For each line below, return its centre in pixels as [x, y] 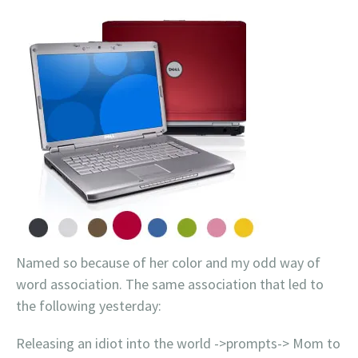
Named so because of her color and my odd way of [168, 263]
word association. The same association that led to [170, 284]
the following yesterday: [89, 306]
